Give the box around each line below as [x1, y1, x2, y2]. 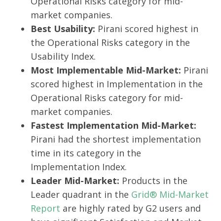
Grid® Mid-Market [129, 188, 209, 201]
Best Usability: [31, 23, 95, 35]
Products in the [122, 175, 187, 187]
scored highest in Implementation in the [31, 78, 203, 90]
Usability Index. [31, 50, 96, 63]
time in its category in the [31, 147, 141, 159]
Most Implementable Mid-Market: [31, 64, 181, 76]
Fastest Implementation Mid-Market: [31, 119, 196, 132]
